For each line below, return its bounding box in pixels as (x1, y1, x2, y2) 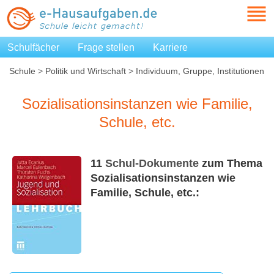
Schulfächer (7, 42, 59, 53)
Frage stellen (78, 42, 135, 53)
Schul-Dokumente (105, 157, 199, 169)
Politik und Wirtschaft (45, 66, 126, 76)
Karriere (153, 42, 188, 53)
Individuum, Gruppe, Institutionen (136, 66, 264, 76)
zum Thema (199, 157, 262, 169)
